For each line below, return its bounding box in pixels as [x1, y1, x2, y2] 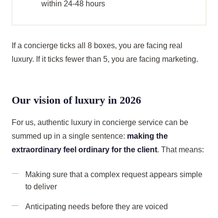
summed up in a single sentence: [12, 132, 127, 140]
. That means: [157, 145, 204, 154]
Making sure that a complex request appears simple [25, 170, 202, 179]
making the [127, 132, 168, 140]
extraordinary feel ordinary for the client [12, 145, 157, 154]
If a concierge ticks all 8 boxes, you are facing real [12, 41, 182, 50]
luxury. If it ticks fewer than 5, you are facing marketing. [12, 55, 198, 63]
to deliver [25, 182, 57, 191]
